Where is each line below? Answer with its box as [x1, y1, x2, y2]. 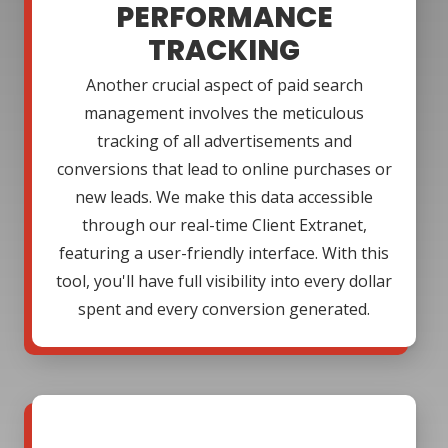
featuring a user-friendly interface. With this [59, 242, 389, 265]
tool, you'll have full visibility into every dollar [56, 270, 392, 293]
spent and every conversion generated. [78, 298, 370, 321]
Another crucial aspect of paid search [85, 74, 363, 97]
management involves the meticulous [84, 102, 364, 125]
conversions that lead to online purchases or [56, 158, 392, 181]
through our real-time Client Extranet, [81, 214, 367, 237]
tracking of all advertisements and [96, 130, 352, 153]
